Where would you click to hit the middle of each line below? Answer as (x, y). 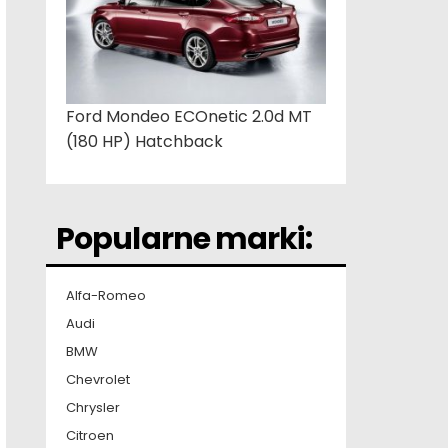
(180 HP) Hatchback (144, 142)
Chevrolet (98, 380)
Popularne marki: (184, 239)
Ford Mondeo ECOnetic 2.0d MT (189, 117)
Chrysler (93, 408)
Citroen (90, 436)
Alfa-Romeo (106, 296)
